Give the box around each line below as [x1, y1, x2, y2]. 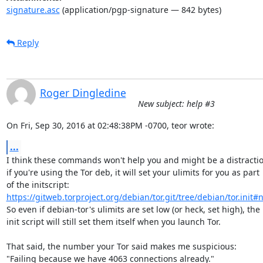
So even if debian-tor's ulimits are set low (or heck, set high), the [6, 203, 260, 215]
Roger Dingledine [39, 85, 126, 100]
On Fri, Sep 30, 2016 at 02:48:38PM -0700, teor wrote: [6, 119, 214, 131]
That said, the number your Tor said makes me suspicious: [6, 240, 237, 252]
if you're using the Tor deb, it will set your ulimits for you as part [6, 166, 259, 178]
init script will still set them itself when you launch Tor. [6, 215, 221, 227]
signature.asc [6, 4, 60, 15]
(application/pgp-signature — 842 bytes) [59, 4, 221, 15]
